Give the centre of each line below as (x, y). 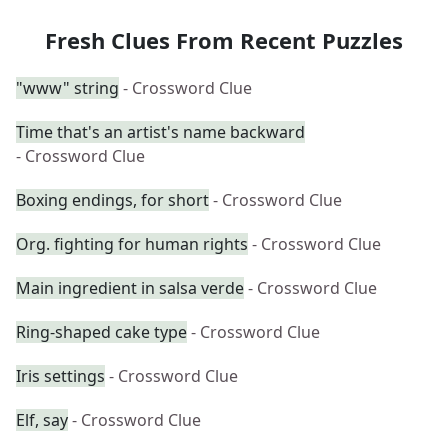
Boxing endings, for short (112, 200)
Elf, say (42, 420)
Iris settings (60, 376)
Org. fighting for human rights (132, 244)
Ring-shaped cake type (101, 332)
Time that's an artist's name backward (160, 132)
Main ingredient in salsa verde (130, 288)
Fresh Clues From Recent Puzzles (224, 40)
